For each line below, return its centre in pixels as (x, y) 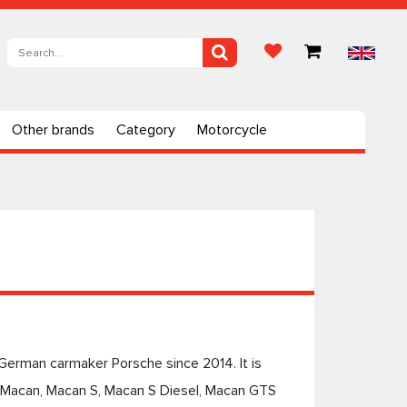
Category (146, 130)
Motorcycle (232, 130)
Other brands (53, 130)
